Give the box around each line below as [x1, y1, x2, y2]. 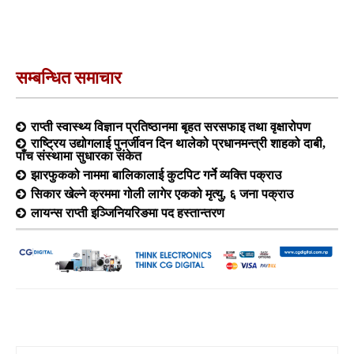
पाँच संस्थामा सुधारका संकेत [16, 149, 141, 162]
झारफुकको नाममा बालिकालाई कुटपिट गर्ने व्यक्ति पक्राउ [31, 168, 281, 181]
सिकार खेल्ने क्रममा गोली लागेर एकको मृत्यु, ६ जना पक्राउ [31, 186, 293, 200]
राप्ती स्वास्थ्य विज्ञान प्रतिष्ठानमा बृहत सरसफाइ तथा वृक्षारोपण [31, 119, 311, 133]
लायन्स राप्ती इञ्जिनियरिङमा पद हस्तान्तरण [31, 205, 224, 219]
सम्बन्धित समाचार [16, 67, 122, 88]
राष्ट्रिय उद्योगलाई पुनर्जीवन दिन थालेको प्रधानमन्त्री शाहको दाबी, [31, 136, 326, 149]
